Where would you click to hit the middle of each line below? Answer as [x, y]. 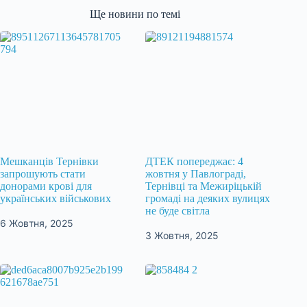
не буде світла [178, 211]
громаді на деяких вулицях [208, 199]
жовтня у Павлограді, [196, 174]
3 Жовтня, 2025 [182, 235]
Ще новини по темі [135, 14]
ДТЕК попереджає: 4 [195, 162]
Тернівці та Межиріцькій [204, 186]
